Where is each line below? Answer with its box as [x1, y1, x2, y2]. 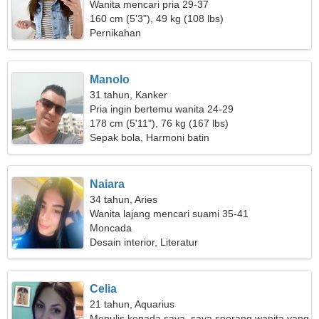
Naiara [90, 178, 125, 190]
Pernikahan [90, 27, 142, 38]
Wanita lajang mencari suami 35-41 [90, 208, 249, 219]
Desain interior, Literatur [90, 236, 199, 248]
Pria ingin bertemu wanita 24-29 [90, 103, 234, 115]
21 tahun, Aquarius [90, 298, 175, 310]
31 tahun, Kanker [90, 89, 168, 100]
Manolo [90, 73, 130, 85]
